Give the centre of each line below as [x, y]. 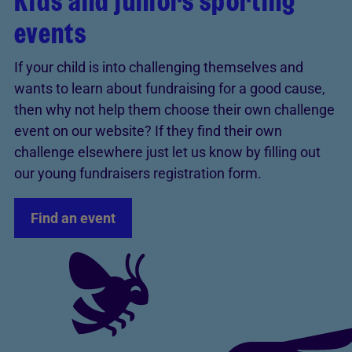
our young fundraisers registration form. [138, 173]
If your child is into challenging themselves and [159, 67]
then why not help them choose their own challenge [174, 109]
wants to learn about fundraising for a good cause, [170, 88]
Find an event [73, 218]
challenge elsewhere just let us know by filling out [167, 152]
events [51, 33]
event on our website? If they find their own [148, 130]
